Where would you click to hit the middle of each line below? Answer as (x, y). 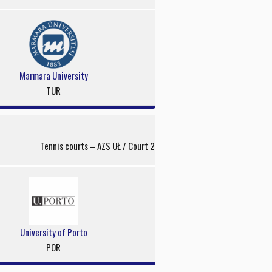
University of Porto (53, 232)
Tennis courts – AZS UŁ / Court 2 (97, 145)
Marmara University (53, 75)
